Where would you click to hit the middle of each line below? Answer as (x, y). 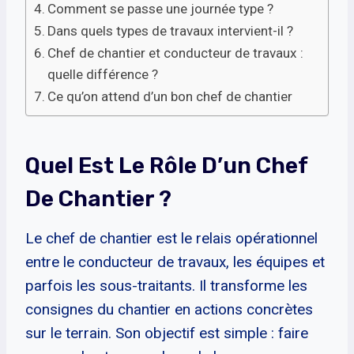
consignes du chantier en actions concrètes (169, 309)
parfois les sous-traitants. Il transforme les (166, 285)
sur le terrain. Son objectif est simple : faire (167, 333)
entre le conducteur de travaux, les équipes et (175, 262)
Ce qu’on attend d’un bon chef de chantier (170, 96)
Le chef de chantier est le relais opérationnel (171, 238)
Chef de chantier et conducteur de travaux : (176, 53)
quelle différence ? (103, 74)
